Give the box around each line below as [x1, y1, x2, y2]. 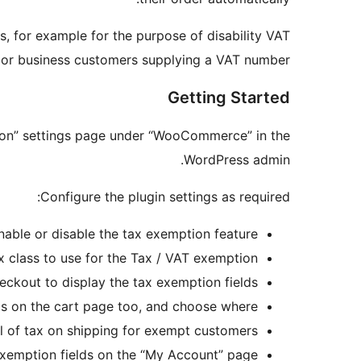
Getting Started [168, 88, 290, 108]
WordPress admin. [184, 151, 290, 168]
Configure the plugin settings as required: [40, 189, 290, 205]
